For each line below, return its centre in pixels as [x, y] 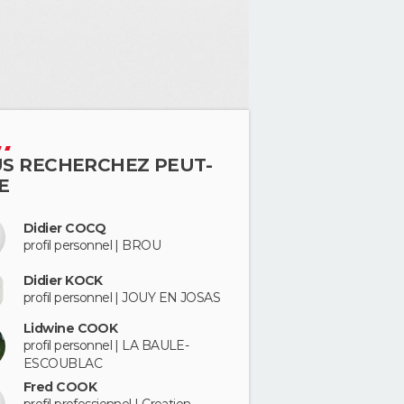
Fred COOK [60, 387]
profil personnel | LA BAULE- [106, 345]
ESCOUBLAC [63, 363]
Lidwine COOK [71, 328]
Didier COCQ [65, 228]
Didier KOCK [63, 281]
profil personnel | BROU [92, 245]
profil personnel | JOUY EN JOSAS [122, 298]
